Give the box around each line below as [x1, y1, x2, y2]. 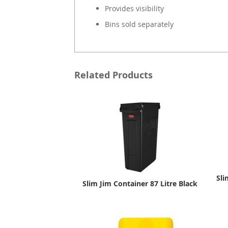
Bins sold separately [104, 19, 174, 30]
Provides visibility [104, 4, 164, 14]
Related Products [74, 69, 153, 82]
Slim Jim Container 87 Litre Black [82, 178, 197, 188]
